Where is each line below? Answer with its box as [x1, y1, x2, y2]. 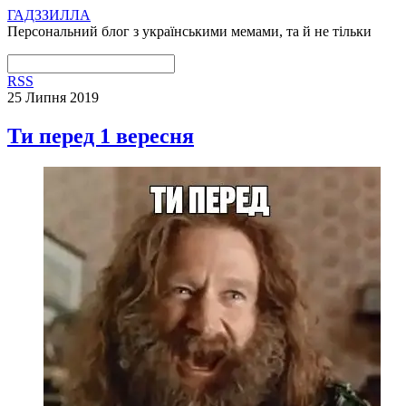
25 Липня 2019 [7, 90, 99, 105]
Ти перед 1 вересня [7, 123, 194, 148]
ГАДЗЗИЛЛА [7, 7, 91, 23]
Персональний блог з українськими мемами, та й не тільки [7, 24, 372, 39]
